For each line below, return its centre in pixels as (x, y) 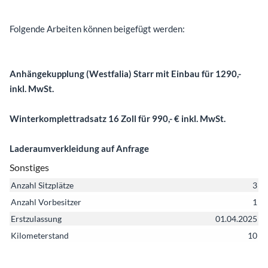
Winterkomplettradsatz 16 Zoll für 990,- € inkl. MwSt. (118, 118)
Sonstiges (29, 167)
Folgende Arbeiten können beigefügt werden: (97, 28)
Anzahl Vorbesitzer (46, 202)
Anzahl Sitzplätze (42, 185)
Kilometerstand (40, 235)
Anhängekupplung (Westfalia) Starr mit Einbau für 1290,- (125, 73)
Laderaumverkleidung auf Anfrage (79, 148)
